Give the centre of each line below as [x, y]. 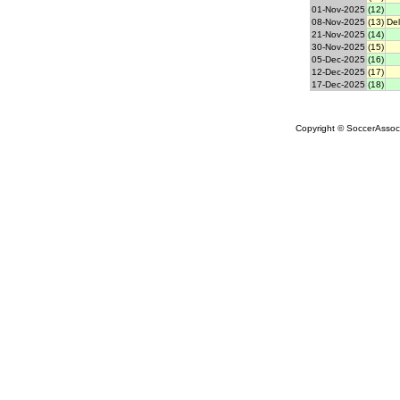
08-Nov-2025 [338, 22]
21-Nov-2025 [338, 35]
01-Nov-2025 [338, 10]
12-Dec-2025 [338, 72]
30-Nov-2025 [338, 47]
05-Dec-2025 [338, 60]
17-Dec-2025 [338, 85]
